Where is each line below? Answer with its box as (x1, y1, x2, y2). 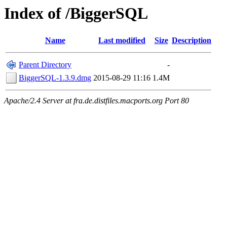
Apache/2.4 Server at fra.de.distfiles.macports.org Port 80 (4, 96, 189, 105)
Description (172, 36, 211, 45)
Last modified (98, 36, 145, 45)
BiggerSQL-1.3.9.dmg (19, 73, 91, 83)
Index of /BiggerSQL (4, 4, 148, 22)
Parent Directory (19, 60, 71, 69)
